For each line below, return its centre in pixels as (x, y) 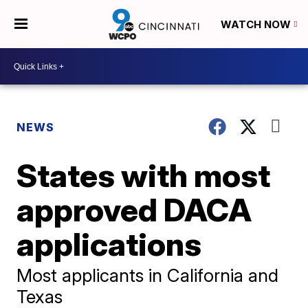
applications (109, 244)
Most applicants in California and (148, 275)
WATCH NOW (257, 25)
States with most (144, 175)
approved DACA (134, 210)
